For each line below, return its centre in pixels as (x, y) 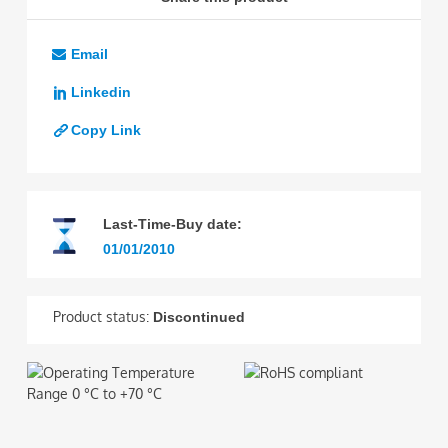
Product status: (103, 316)
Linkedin (101, 91)
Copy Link (106, 129)
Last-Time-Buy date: (172, 224)
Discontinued (199, 317)
